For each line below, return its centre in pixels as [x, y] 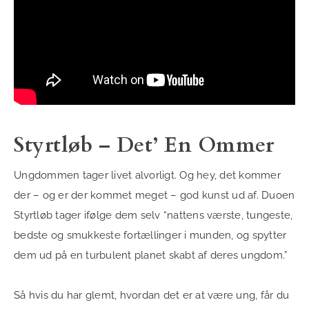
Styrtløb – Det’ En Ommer [144, 146]
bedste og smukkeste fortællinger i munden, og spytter [150, 236]
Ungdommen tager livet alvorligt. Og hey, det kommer [147, 176]
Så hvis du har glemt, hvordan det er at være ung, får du [151, 296]
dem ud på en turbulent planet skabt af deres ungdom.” [151, 256]
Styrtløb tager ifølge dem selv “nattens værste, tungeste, [153, 216]
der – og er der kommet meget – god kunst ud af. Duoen [154, 196]
